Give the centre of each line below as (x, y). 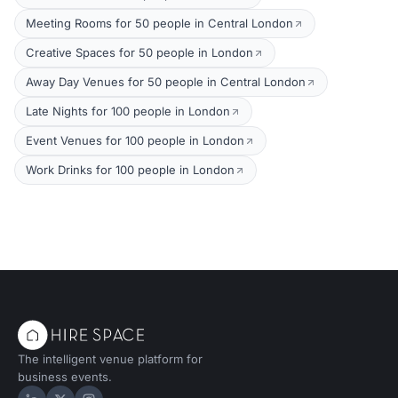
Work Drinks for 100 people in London (130, 170)
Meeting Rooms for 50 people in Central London (159, 23)
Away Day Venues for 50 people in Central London (166, 82)
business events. (65, 377)
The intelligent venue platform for (110, 359)
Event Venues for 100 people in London (135, 140)
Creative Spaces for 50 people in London (139, 52)
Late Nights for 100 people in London (128, 111)
